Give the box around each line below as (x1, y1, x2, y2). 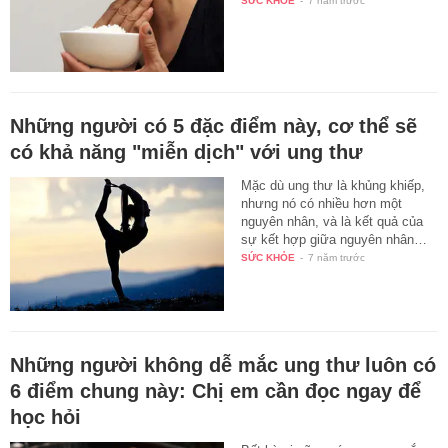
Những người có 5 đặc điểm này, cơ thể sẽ (10, 114, 417, 137)
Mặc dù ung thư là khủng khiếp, (241, 177, 426, 193)
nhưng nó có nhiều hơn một (241, 195, 403, 211)
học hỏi (10, 405, 81, 428)
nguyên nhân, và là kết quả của (241, 213, 424, 229)
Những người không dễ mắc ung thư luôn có (10, 353, 436, 376)
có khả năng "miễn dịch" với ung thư (10, 140, 362, 163)
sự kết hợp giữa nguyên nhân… (241, 231, 428, 247)
